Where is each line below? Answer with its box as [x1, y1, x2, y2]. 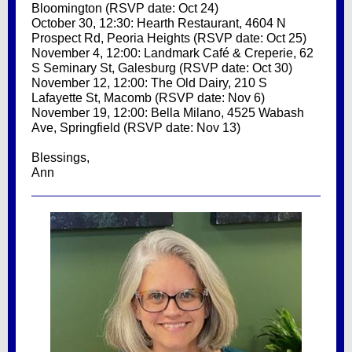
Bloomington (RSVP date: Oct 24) [31, 2, 218, 15]
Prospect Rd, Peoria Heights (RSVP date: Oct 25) [31, 31, 306, 45]
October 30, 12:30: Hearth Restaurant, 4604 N [31, 16, 286, 30]
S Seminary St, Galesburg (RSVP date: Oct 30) [31, 61, 292, 75]
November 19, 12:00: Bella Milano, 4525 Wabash [31, 106, 304, 119]
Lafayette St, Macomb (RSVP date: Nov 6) [31, 91, 265, 104]
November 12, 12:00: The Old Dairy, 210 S [31, 76, 267, 90]
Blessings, [31, 151, 90, 164]
